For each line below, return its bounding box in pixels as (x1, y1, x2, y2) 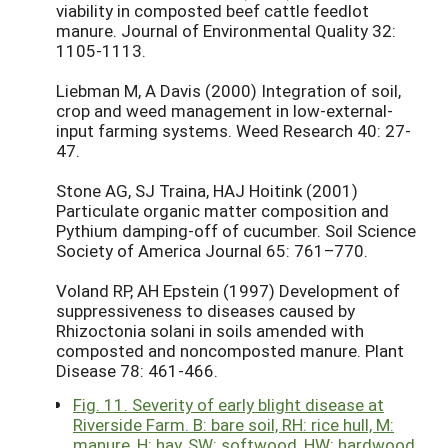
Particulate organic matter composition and (56, 199, 389, 223)
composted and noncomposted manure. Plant (56, 339, 404, 363)
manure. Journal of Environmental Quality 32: (56, 19, 396, 43)
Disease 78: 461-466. (56, 359, 218, 383)
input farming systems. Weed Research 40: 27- (56, 119, 411, 143)
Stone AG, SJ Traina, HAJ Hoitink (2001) (56, 179, 358, 203)
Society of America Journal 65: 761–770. (56, 239, 368, 263)
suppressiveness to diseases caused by (56, 299, 355, 323)
